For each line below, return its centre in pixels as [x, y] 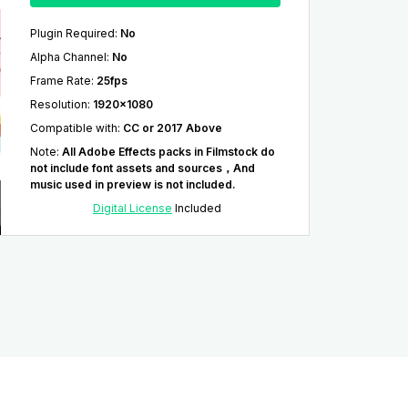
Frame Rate [60, 81]
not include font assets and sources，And [142, 168]
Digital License [132, 209]
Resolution [58, 105]
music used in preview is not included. [133, 185]
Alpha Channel [68, 57]
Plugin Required [72, 34]
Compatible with [73, 128]
